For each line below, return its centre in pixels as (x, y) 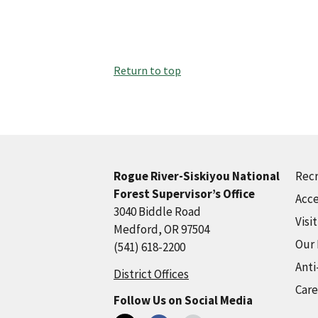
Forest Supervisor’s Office (184, 194)
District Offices (151, 274)
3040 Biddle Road (157, 212)
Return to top (147, 71)
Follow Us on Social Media (183, 301)
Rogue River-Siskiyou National (197, 176)
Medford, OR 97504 (161, 230)
